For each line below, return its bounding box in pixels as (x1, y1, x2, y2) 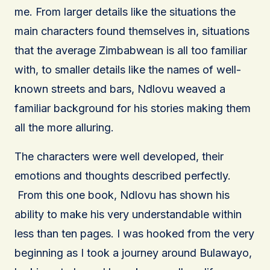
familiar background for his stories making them (14, 101, 251, 115)
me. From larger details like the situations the (14, 5, 236, 18)
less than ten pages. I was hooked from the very (14, 227, 254, 240)
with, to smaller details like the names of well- (14, 63, 241, 76)
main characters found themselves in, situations (14, 24, 250, 37)
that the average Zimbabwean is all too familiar (14, 43, 247, 57)
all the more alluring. (14, 121, 114, 134)
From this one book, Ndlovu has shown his (14, 188, 230, 201)
